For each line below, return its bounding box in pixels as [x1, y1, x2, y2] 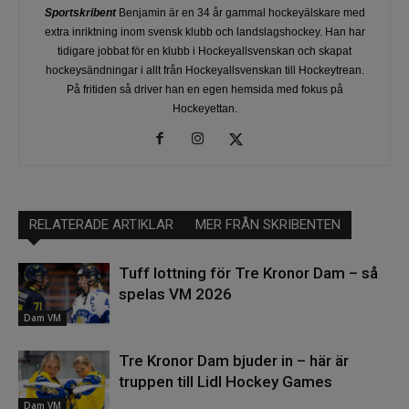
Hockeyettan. [172, 102, 237, 115]
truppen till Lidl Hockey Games [119, 372, 332, 391]
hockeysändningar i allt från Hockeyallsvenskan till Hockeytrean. [45, 64, 364, 77]
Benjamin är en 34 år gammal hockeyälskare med [115, 6, 365, 19]
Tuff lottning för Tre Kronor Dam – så [119, 264, 378, 282]
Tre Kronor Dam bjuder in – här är [119, 351, 349, 370]
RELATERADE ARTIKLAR [29, 216, 173, 233]
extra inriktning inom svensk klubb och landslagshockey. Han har [44, 26, 365, 38]
